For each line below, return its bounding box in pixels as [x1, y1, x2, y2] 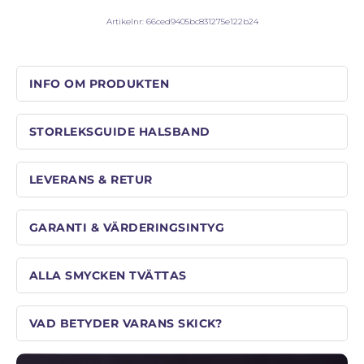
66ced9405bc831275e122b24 [145, 16, 258, 28]
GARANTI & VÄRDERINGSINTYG [28, 219, 225, 235]
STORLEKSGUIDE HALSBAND [28, 123, 210, 139]
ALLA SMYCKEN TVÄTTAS [28, 267, 187, 283]
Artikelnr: [106, 16, 146, 28]
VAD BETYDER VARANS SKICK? [28, 315, 223, 331]
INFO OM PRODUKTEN [28, 76, 170, 91]
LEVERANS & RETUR [28, 171, 153, 187]
